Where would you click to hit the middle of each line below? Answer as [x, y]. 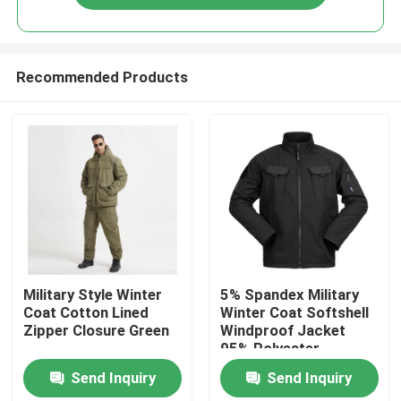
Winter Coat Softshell [294, 313]
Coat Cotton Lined [86, 313]
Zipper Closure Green [97, 331]
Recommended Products [102, 77]
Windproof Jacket [282, 331]
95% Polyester [269, 349]
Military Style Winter [93, 295]
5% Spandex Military [289, 295]
